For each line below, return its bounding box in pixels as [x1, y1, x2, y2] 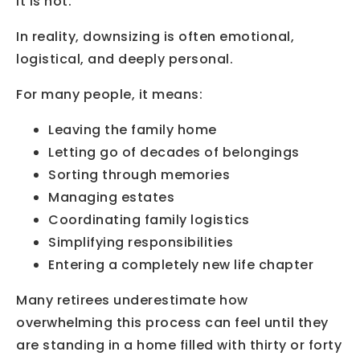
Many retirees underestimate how [16, 290, 248, 309]
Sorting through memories [48, 165, 230, 184]
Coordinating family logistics [48, 210, 250, 229]
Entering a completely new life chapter [48, 255, 313, 274]
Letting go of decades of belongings [48, 142, 300, 162]
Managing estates [48, 187, 174, 207]
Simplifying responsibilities [48, 232, 233, 252]
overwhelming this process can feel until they [16, 313, 329, 332]
